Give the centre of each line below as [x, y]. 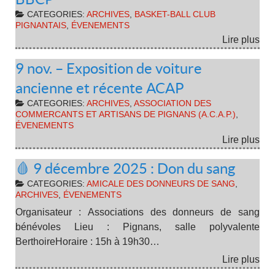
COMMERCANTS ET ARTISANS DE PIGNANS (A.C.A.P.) [126, 114]
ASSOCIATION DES [172, 103]
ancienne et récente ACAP [100, 88]
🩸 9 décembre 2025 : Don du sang [125, 168]
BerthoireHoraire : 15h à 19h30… [87, 241]
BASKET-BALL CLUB [175, 14]
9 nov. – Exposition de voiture [109, 68]
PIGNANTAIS [41, 25]
